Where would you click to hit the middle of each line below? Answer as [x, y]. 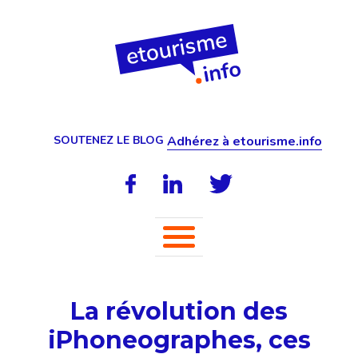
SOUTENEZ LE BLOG [108, 140]
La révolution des [179, 311]
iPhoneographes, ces [179, 340]
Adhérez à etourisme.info [244, 141]
